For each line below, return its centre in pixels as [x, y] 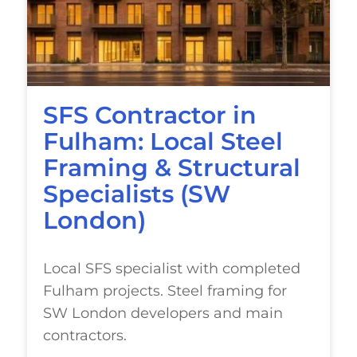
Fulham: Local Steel [163, 141]
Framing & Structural [171, 168]
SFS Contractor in [149, 115]
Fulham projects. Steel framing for [165, 290]
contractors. [84, 335]
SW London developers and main [163, 313]
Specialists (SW [136, 194]
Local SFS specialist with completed [171, 268]
